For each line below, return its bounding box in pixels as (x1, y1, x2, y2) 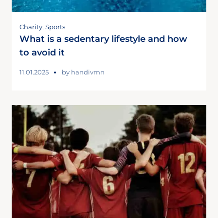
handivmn (71, 68, 105, 76)
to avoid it (19, 47, 65, 58)
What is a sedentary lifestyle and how (19, 33, 187, 44)
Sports (45, 22, 65, 31)
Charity (19, 22, 42, 31)
